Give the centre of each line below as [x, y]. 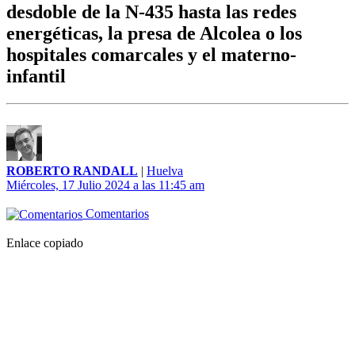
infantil [36, 76]
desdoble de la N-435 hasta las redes [151, 12]
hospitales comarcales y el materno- [151, 55]
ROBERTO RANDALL [72, 171]
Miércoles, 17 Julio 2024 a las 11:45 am [105, 185]
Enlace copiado [45, 243]
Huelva [165, 171]
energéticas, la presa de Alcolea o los [154, 34]
